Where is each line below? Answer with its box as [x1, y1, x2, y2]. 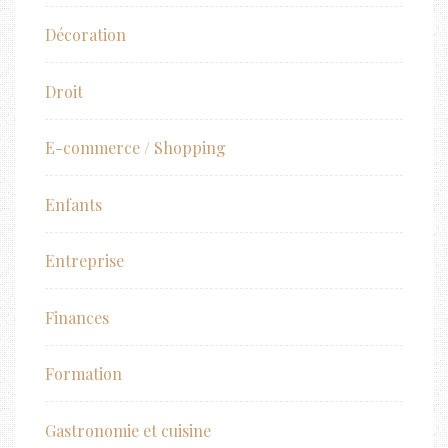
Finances [45, 306, 109, 328]
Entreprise [45, 250, 124, 272]
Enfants [45, 193, 102, 215]
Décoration [45, 23, 126, 45]
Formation [45, 363, 122, 385]
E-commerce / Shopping [45, 137, 226, 159]
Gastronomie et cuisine [45, 419, 211, 441]
